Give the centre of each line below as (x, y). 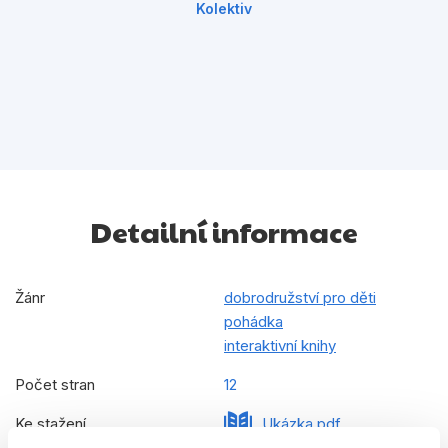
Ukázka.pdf (301, 424)
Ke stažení (50, 424)
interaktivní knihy (280, 346)
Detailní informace (224, 231)
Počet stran (55, 385)
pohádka (253, 322)
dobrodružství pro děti (300, 298)
